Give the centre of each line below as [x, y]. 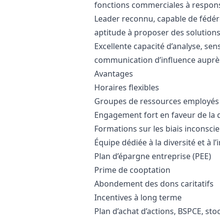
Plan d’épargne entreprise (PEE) [153, 156]
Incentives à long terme [138, 197]
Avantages [114, 74]
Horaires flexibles [127, 87]
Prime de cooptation [132, 170]
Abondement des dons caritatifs [154, 184]
